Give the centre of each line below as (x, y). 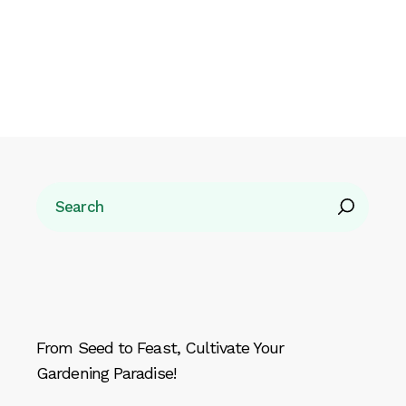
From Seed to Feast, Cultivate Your (160, 348)
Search (60, 188)
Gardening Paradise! (106, 373)
